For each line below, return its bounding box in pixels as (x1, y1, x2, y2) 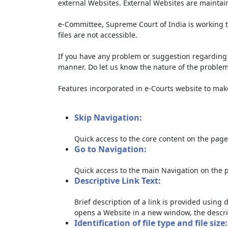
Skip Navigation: (74, 112, 142, 123)
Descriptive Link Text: (74, 175, 161, 186)
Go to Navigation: (74, 144, 147, 155)
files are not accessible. (58, 30, 137, 40)
